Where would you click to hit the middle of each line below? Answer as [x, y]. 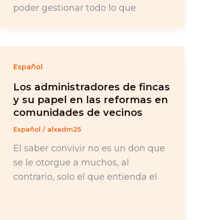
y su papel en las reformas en [90, 100]
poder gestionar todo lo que [74, 8]
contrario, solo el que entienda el [85, 177]
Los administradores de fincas [91, 87]
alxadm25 [64, 129]
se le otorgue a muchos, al [71, 162]
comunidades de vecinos [78, 113]
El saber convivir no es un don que [89, 148]
